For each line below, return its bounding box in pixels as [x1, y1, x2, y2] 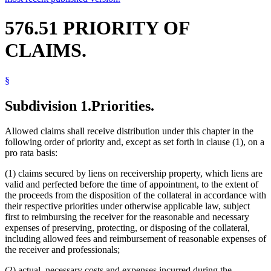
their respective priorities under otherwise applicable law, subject [5, 201, 250, 212]
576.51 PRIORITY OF [5, 17, 190, 39]
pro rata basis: [5, 148, 57, 158]
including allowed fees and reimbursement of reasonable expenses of [5, 233, 266, 244]
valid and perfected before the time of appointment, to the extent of [5, 179, 258, 190]
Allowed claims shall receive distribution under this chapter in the [5, 126, 253, 137]
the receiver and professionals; [5, 244, 120, 255]
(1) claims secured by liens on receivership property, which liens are [5, 168, 263, 179]
